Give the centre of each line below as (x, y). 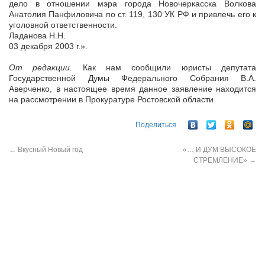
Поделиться (156, 125)
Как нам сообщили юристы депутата (164, 68)
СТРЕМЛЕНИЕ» (221, 160)
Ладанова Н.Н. (37, 36)
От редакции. (41, 68)
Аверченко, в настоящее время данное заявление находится (132, 89)
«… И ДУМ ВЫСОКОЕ (219, 149)
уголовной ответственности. (63, 25)
